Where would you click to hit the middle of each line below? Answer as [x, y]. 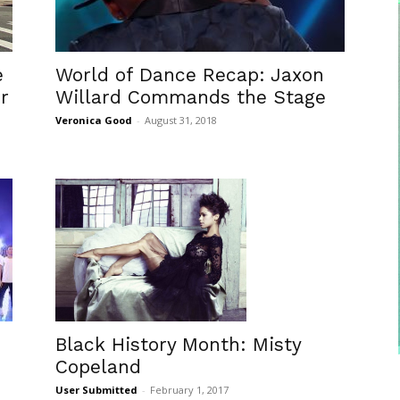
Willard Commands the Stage [191, 97]
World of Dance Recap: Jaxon [190, 75]
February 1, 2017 [189, 390]
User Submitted [96, 390]
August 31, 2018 [181, 120]
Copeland [98, 367]
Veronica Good [94, 120]
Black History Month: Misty [178, 345]
